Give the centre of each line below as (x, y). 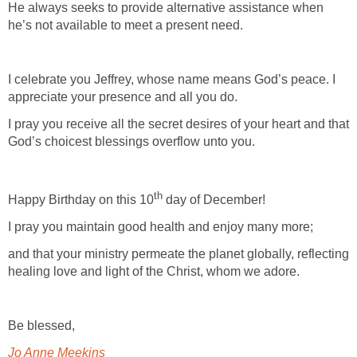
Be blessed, (41, 326)
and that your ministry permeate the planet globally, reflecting (178, 254)
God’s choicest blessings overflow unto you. (131, 141)
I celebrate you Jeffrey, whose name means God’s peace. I (172, 79)
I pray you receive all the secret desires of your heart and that (178, 124)
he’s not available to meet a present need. (126, 25)
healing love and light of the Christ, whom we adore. (154, 272)
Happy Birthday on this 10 (81, 200)
